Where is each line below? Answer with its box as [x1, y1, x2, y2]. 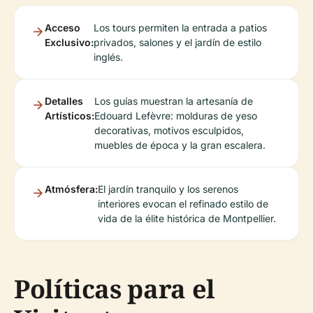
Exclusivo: [45, 36, 94, 48]
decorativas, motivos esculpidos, [94, 124, 244, 136]
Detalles [45, 94, 83, 107]
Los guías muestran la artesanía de [94, 94, 253, 107]
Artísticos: [45, 109, 94, 122]
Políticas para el [14, 271, 215, 306]
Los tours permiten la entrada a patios [94, 21, 267, 34]
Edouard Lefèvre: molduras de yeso [94, 109, 257, 122]
